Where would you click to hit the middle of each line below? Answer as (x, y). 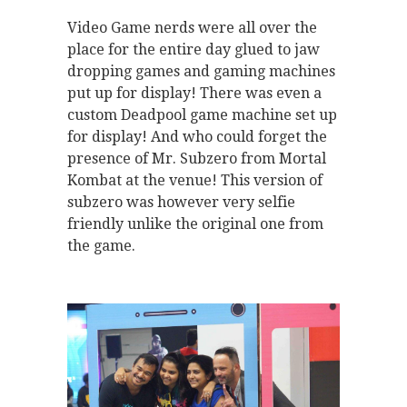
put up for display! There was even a (194, 94)
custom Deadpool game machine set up (202, 115)
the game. (101, 246)
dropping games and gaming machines (201, 72)
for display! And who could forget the (197, 137)
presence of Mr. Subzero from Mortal (197, 159)
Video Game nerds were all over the (192, 28)
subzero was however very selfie (181, 203)
